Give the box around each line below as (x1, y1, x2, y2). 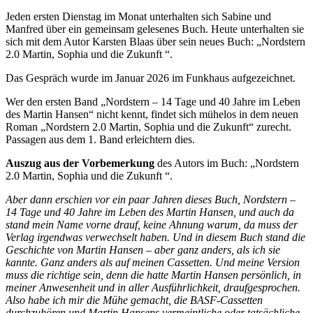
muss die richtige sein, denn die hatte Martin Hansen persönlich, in (6, 268, 301, 281)
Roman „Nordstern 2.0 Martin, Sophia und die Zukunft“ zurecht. (6, 120, 291, 133)
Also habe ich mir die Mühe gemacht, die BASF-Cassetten (6, 293, 263, 306)
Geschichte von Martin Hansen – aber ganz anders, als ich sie (6, 243, 280, 256)
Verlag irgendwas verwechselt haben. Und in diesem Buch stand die (6, 231, 305, 243)
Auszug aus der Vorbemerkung (6, 156, 154, 169)
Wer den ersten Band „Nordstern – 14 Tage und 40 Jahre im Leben (6, 95, 300, 108)
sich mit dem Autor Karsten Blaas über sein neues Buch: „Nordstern (6, 35, 305, 48)
